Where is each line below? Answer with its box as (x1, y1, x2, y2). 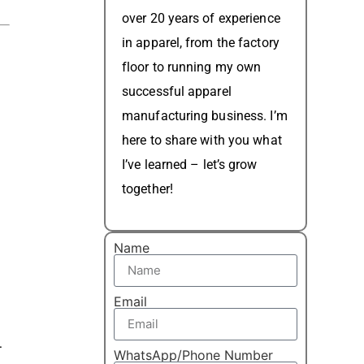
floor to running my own (122, 59, 262, 76)
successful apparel (122, 84, 232, 100)
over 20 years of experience (122, 11, 280, 27)
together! (122, 181, 173, 197)
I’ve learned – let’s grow (122, 157, 258, 173)
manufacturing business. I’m (122, 108, 288, 124)
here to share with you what (122, 132, 282, 149)
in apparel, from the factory (122, 35, 279, 51)
